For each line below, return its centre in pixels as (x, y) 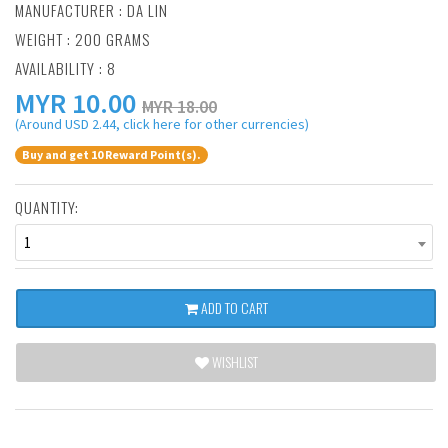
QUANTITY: (47, 207)
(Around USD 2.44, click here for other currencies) (162, 124)
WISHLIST (233, 362)
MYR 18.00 (179, 106)
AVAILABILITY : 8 (65, 68)
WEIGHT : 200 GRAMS (82, 39)
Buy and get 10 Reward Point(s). (111, 155)
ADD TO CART (232, 308)
